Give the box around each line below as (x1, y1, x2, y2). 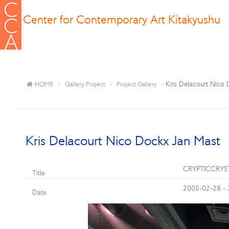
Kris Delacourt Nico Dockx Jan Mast (25, 133, 220, 148)
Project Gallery (117, 80, 157, 88)
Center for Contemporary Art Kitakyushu (23, 13, 220, 26)
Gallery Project (65, 80, 106, 88)
